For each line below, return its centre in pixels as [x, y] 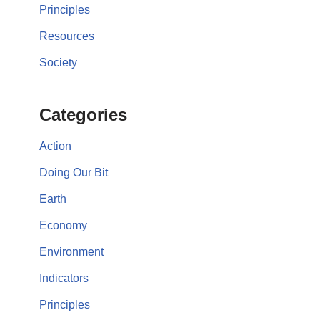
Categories [83, 114]
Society [58, 62]
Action [55, 146]
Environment [71, 251]
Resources [67, 36]
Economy [63, 225]
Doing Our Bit [74, 172]
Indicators [64, 278]
